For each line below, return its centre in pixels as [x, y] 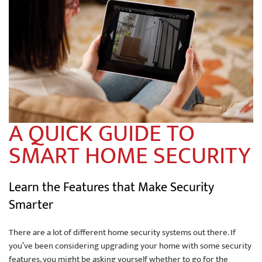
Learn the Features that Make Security [111, 188]
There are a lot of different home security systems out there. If [122, 233]
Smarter [31, 205]
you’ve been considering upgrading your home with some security [130, 246]
